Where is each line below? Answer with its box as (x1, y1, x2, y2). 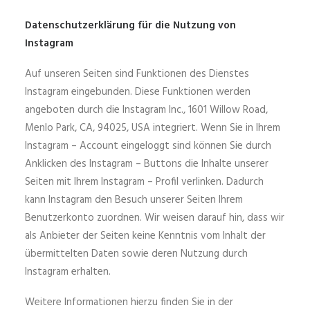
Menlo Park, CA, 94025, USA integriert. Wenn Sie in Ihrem (25, 120, 280, 136)
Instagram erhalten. (25, 264, 111, 280)
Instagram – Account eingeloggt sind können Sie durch (25, 138, 271, 154)
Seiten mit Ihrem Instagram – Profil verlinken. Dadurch (25, 174, 264, 190)
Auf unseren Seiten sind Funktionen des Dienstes (25, 66, 249, 82)
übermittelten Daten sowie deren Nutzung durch (25, 246, 248, 262)
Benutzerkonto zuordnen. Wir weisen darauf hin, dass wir (25, 210, 284, 226)
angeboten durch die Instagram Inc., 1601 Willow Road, (25, 102, 268, 118)
